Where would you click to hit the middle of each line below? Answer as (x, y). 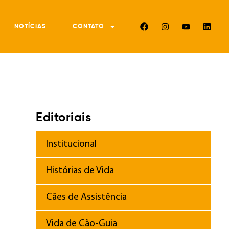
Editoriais (64, 118)
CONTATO (88, 26)
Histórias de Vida (80, 171)
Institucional (72, 144)
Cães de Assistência (87, 198)
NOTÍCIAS (30, 26)
